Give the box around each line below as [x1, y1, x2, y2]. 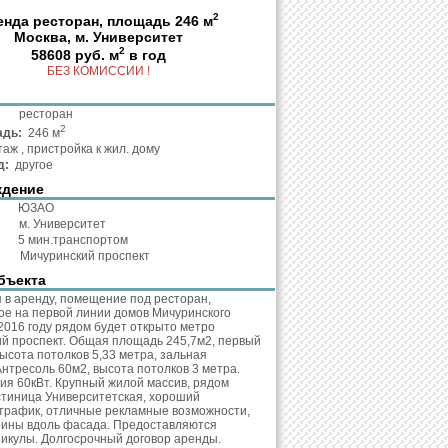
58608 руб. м [30, 46, 119, 63]
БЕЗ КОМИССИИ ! [46, 64, 150, 79]
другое [12, 158, 53, 173]
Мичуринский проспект [17, 249, 150, 264]
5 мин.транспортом [15, 233, 128, 248]
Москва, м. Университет [13, 28, 183, 45]
